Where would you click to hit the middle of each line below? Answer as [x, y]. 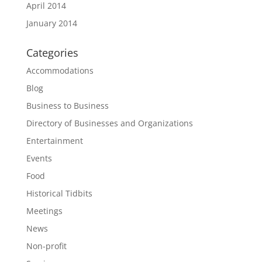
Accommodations [60, 70]
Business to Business [67, 105]
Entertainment [54, 140]
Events [39, 158]
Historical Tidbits [59, 193]
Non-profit [46, 246]
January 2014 [51, 23]
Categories [52, 52]
